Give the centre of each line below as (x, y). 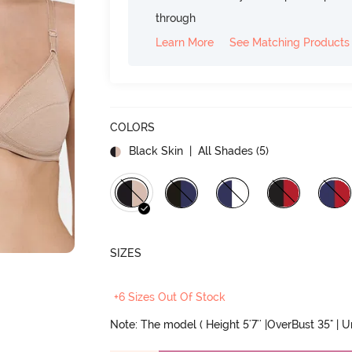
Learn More (185, 42)
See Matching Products (290, 42)
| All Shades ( (223, 151)
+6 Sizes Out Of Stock (170, 297)
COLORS (133, 127)
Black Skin (156, 151)
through (176, 18)
